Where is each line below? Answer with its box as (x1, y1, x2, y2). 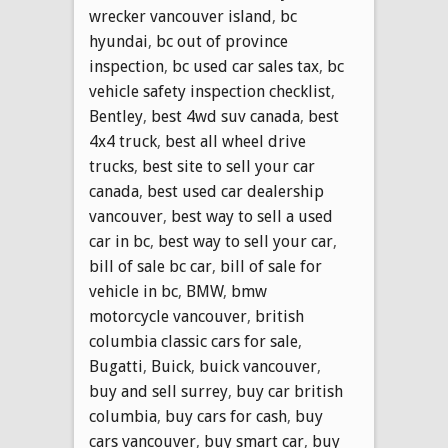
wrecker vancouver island (89, 6, 272, 26)
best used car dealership (147, 181, 324, 201)
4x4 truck (89, 131, 157, 151)
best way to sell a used (171, 206, 333, 226)
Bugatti (89, 356, 143, 376)
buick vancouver (199, 356, 317, 376)
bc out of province (156, 31, 288, 51)
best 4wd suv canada (151, 106, 300, 126)
